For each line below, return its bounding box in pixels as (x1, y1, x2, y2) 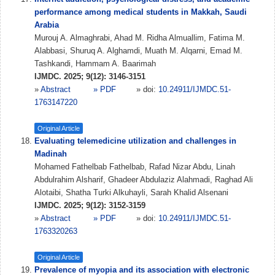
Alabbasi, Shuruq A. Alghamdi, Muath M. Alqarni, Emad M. (34, 46, 242, 55)
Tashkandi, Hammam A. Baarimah (34, 59, 156, 68)
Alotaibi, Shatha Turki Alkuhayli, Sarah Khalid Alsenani (34, 188, 228, 197)
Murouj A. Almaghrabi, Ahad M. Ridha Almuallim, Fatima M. (34, 33, 245, 42)
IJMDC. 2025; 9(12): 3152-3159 (34, 201, 145, 210)
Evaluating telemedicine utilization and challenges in (34, 136, 236, 145)
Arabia (34, 20, 59, 29)
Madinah (34, 149, 67, 158)
